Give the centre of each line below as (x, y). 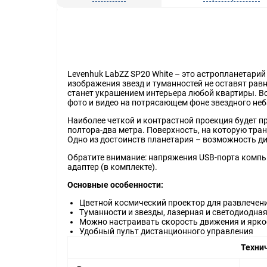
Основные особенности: (115, 184)
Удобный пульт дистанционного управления (166, 231)
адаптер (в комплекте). (112, 167)
